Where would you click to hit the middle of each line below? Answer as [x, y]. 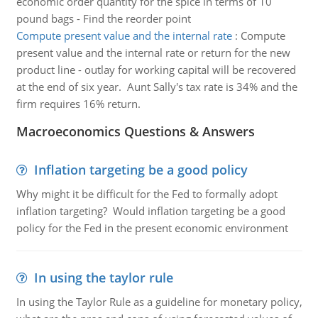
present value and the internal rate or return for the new [153, 53]
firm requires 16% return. [78, 104]
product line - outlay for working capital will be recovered [156, 70]
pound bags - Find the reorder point [103, 18]
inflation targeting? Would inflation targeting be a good [150, 211]
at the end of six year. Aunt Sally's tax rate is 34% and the [157, 87]
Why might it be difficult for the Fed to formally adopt [147, 194]
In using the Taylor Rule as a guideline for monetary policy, [159, 302]
